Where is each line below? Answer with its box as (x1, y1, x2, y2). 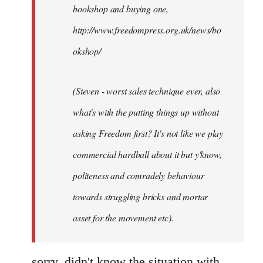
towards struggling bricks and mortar (73, 190, 208, 203)
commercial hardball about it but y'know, (73, 147, 222, 160)
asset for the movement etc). (73, 211, 174, 224)
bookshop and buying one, (73, 2, 169, 15)
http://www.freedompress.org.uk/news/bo (73, 23, 221, 36)
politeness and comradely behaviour (73, 168, 204, 181)
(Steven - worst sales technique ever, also (73, 84, 221, 97)
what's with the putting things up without (73, 105, 219, 118)
